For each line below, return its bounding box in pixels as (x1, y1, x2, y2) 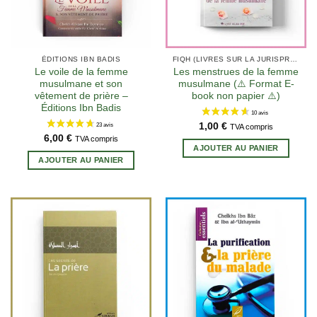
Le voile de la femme (34, 67, 128, 78)
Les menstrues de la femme (173, 67, 299, 78)
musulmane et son (40, 79, 122, 90)
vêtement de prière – (34, 91, 128, 102)
